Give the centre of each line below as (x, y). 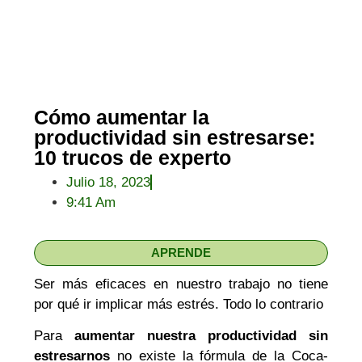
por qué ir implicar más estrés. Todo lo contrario (179, 304)
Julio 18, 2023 (109, 183)
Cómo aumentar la (122, 118)
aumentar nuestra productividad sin (201, 335)
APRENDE (181, 253)
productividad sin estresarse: (175, 138)
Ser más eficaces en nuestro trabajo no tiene (181, 284)
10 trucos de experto (133, 158)
